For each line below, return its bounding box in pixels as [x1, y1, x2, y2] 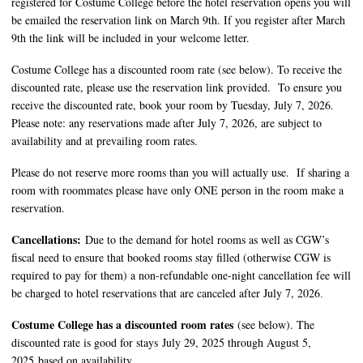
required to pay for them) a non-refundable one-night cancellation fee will [11, 267, 351, 284]
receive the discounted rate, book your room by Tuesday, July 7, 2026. [11, 97, 338, 113]
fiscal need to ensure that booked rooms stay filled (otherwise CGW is [11, 250, 331, 266]
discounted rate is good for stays [11, 335, 162, 351]
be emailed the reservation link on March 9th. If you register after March [11, 12, 345, 28]
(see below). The [233, 317, 314, 333]
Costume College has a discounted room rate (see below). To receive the [11, 62, 342, 78]
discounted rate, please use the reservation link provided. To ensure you [11, 79, 342, 96]
